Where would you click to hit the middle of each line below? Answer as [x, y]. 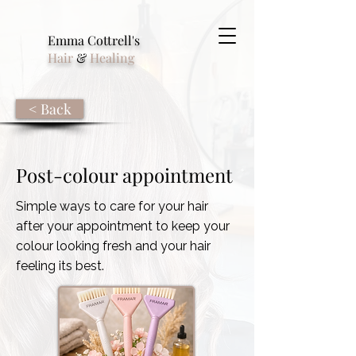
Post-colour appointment [124, 175]
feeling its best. [60, 266]
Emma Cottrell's [94, 40]
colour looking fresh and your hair [113, 246]
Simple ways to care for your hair [112, 206]
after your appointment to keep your [123, 226]
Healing [112, 58]
